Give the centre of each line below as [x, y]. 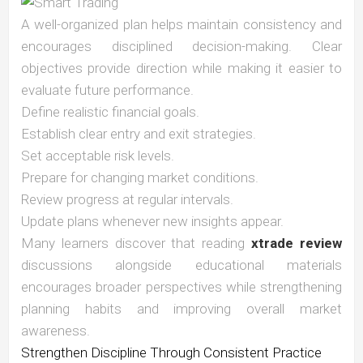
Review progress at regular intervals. [127, 200]
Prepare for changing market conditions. [140, 178]
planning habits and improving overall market [181, 309]
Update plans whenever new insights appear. [152, 222]
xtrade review [297, 243]
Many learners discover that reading [137, 243]
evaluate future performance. [107, 90]
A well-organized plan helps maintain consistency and [181, 25]
